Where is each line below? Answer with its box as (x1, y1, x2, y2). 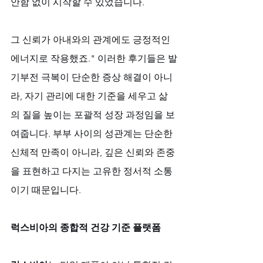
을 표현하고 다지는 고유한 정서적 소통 (11, 165, 173, 177)
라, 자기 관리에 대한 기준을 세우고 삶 (11, 90, 168, 102)
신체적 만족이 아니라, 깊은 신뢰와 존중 (11, 146, 175, 158)
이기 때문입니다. (11, 184, 81, 195)
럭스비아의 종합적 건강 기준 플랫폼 (11, 221, 161, 233)
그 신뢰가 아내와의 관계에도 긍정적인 (11, 33, 173, 45)
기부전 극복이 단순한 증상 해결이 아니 (11, 71, 173, 83)
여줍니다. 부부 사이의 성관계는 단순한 (11, 127, 175, 139)
